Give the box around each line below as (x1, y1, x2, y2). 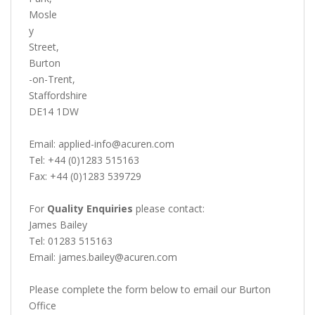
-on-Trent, (29, 72, 75, 86)
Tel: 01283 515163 (29, 234, 112, 248)
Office (29, 299, 56, 313)
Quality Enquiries (47, 202, 133, 216)
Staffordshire (29, 89, 87, 103)
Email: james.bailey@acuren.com (29, 250, 177, 264)
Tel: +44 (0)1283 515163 (29, 153, 139, 167)
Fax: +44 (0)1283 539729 (29, 169, 141, 184)
